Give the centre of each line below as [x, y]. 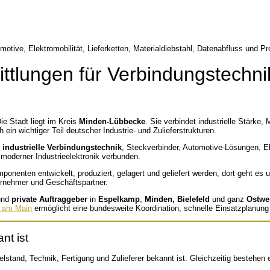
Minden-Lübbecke [112, 122]
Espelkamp [119, 199]
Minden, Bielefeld [177, 199]
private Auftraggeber [49, 199]
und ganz [228, 199]
